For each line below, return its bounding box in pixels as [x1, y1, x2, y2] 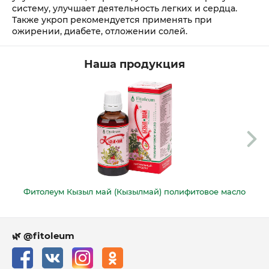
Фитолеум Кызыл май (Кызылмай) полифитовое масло [23, 186, 246, 196]
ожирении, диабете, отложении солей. [12, 25, 187, 37]
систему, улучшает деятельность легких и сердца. [12, 2, 237, 14]
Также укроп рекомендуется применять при [12, 14, 212, 25]
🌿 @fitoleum [12, 229, 74, 241]
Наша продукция [84, 57, 185, 71]
